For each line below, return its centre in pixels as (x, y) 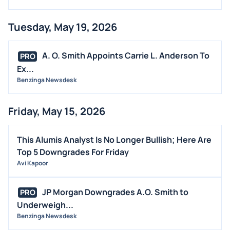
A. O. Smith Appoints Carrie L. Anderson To (126, 55)
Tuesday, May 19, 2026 (63, 27)
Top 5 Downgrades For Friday (73, 152)
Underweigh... (45, 205)
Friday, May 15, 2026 (57, 111)
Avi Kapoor (33, 163)
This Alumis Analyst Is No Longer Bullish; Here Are (114, 139)
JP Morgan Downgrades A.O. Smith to (115, 192)
